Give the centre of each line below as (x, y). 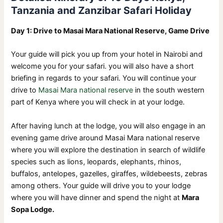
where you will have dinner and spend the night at (97, 197)
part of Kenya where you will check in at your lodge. (98, 102)
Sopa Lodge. (33, 209)
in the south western (169, 90)
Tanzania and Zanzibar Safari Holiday (102, 11)
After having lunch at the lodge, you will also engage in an (109, 126)
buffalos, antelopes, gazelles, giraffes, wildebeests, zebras (110, 173)
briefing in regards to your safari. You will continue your (104, 78)
